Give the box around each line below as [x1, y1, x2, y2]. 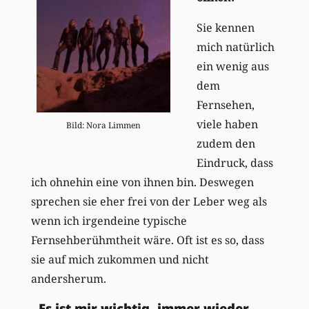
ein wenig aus [196, 58, 269, 74]
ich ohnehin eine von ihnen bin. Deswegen [30, 174, 254, 190]
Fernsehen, [196, 97, 255, 112]
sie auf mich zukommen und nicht [30, 251, 209, 267]
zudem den [196, 135, 255, 151]
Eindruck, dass [196, 154, 273, 170]
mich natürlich [196, 39, 275, 54]
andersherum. [30, 270, 106, 286]
